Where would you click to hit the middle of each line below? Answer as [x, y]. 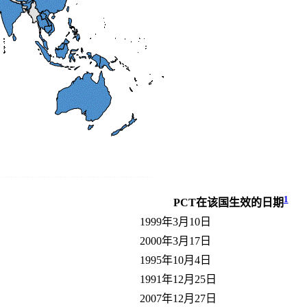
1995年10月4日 [175, 260]
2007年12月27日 [178, 298]
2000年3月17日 [175, 241]
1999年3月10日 [175, 221]
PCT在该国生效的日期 [228, 202]
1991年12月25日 [178, 279]
